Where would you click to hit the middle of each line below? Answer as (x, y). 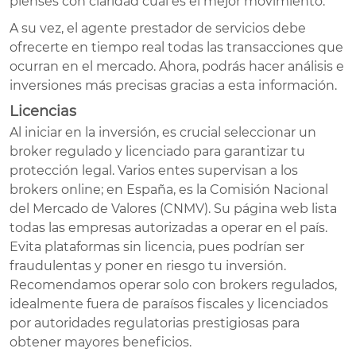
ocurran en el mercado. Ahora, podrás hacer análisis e (177, 66)
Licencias (43, 111)
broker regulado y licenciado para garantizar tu (157, 151)
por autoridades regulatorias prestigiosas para (155, 323)
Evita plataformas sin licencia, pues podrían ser (157, 246)
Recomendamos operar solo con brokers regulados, (173, 284)
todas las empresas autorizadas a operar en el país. (168, 227)
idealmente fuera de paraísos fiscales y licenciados (169, 304)
